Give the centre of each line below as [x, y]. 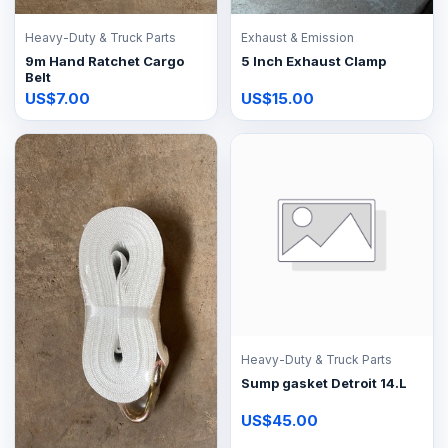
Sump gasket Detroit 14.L [324, 382]
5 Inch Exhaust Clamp [313, 60]
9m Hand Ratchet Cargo [104, 60]
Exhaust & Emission [297, 37]
